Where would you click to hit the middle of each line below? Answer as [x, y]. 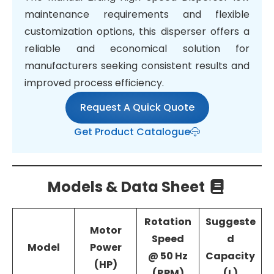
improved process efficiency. [94, 83]
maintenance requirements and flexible [137, 14]
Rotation [168, 221]
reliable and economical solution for [137, 48]
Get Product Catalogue [132, 131]
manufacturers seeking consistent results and [137, 65]
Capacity [230, 256]
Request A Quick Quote [137, 107]
